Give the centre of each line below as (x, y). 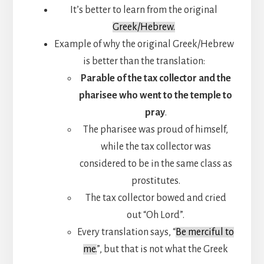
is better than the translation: (144, 62)
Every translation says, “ (126, 232)
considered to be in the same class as (156, 164)
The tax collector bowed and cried (156, 198)
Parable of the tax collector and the (156, 79)
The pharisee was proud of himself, (156, 130)
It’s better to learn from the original (144, 10)
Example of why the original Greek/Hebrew (144, 44)
